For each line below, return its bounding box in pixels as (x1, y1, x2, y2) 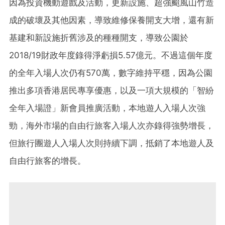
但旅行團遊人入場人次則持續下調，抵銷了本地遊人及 (9, 138, 214, 148)
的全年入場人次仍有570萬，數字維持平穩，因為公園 (9, 67, 212, 78)
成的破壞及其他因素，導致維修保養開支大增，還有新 (9, 15, 214, 25)
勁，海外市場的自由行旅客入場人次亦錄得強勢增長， (9, 120, 214, 131)
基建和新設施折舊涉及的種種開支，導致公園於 (9, 32, 188, 43)
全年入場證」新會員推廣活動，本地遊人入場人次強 (9, 102, 205, 113)
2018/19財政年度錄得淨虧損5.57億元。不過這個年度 (9, 50, 212, 60)
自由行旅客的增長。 (9, 155, 86, 166)
